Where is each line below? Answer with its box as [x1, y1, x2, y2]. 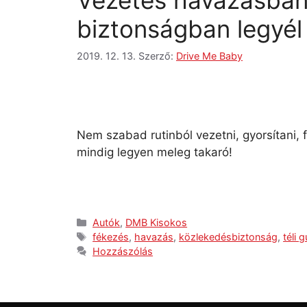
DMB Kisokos [125, 217, 188, 229]
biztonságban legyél [77, 14, 302, 44]
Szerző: [138, 49, 176, 62]
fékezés [93, 231, 130, 243]
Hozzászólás [93, 245, 153, 258]
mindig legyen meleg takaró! [77, 145, 232, 159]
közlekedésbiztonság [179, 231, 278, 243]
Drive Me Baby [176, 49, 243, 62]
